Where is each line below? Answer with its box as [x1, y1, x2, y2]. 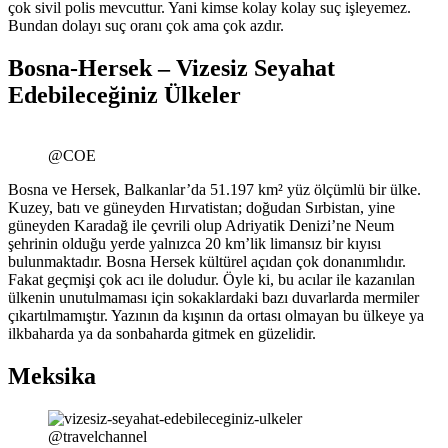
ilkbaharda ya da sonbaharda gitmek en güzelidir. [8, 324, 316, 342]
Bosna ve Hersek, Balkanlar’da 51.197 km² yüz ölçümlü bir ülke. [8, 180, 421, 198]
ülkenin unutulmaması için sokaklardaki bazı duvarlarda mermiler [8, 288, 419, 306]
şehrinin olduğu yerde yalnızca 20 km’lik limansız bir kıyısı [8, 234, 381, 252]
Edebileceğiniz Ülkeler [8, 81, 241, 108]
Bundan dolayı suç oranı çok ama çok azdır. [8, 16, 292, 34]
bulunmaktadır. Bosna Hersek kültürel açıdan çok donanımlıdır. [8, 252, 406, 270]
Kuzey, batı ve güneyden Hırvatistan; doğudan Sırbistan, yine [8, 198, 395, 216]
